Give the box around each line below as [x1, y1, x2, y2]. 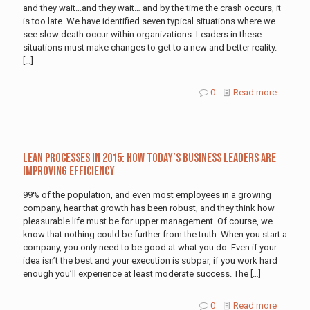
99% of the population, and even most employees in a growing [23, 190, 271, 201]
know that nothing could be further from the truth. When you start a [23, 229, 287, 240]
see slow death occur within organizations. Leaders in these [23, 29, 262, 40]
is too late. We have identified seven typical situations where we [23, 16, 275, 27]
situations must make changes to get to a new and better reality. [23, 42, 277, 53]
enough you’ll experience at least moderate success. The [23, 268, 248, 280]
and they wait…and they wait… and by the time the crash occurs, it [23, 3, 281, 14]
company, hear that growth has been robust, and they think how [23, 203, 275, 214]
